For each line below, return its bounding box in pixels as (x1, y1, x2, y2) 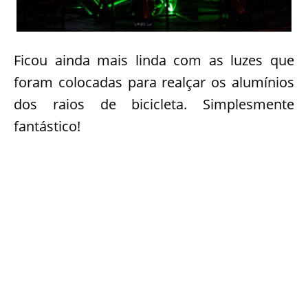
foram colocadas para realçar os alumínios (14, 73, 294, 92)
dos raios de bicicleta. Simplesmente (14, 95, 294, 114)
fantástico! (14, 117, 80, 136)
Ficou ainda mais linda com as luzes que (14, 51, 294, 70)
